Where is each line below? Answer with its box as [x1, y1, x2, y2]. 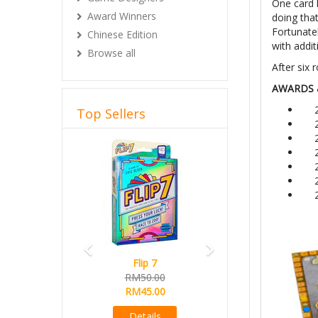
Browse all [87, 46, 136, 60]
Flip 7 [133, 256, 157, 270]
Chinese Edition [87, 28, 158, 41]
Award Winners [87, 9, 156, 23]
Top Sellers [77, 105, 146, 122]
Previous [83, 135, 142, 154]
